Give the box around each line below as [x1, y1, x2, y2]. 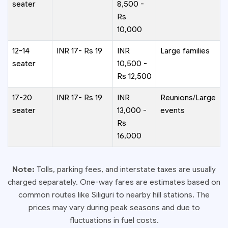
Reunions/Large [160, 93, 216, 102]
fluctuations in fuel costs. [69, 215, 159, 225]
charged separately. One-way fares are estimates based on [8, 177, 220, 187]
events [160, 105, 185, 115]
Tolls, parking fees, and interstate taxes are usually [35, 164, 216, 174]
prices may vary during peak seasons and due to [28, 203, 200, 212]
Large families [160, 46, 210, 55]
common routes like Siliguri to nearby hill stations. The [18, 190, 210, 199]
